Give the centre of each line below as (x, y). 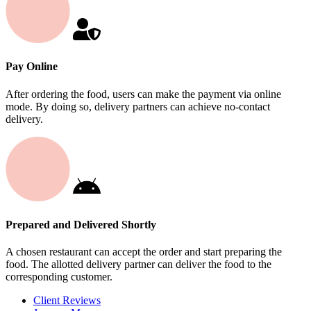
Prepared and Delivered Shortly (81, 225)
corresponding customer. (59, 277)
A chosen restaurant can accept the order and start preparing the (144, 252)
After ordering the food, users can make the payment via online (143, 94)
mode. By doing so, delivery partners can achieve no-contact (138, 106)
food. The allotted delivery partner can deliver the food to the (138, 264)
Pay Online (32, 67)
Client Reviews (67, 301)
